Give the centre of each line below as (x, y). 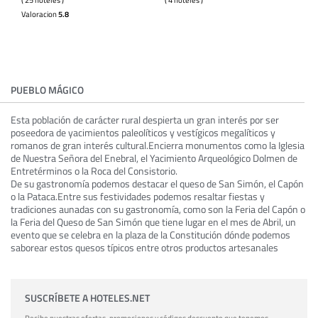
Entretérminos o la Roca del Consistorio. (94, 171)
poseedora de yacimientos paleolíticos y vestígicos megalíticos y (143, 133)
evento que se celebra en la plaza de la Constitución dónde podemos (150, 235)
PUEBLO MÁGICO (47, 90)
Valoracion (40, 14)
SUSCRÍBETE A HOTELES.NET (87, 298)
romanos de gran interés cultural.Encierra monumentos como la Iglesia (158, 146)
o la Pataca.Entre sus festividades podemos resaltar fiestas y (138, 197)
